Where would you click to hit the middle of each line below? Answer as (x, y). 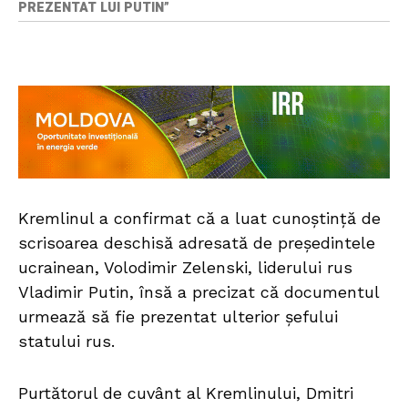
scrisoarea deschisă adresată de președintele (197, 243)
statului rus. (66, 342)
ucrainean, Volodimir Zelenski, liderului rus (185, 268)
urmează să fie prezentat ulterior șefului (178, 317)
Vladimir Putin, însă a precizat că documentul (199, 292)
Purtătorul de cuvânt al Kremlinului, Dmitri (186, 393)
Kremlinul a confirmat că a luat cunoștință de (199, 219)
